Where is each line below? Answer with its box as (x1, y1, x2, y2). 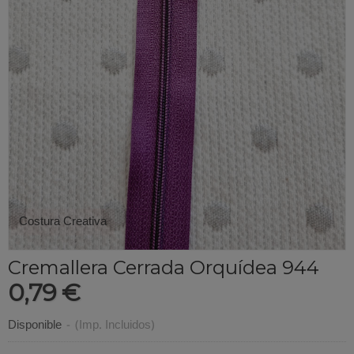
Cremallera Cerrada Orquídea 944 (8, 256, 319, 280)
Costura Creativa (19, 212, 107, 233)
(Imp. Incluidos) (75, 315, 155, 337)
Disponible (8, 315, 62, 337)
